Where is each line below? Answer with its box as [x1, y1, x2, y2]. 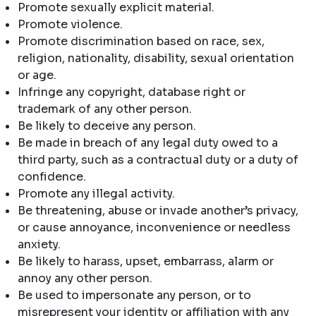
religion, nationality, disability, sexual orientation [18, 51, 294, 66]
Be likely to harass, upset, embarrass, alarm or [18, 254, 274, 269]
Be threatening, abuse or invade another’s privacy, [18, 203, 298, 218]
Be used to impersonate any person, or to [18, 288, 251, 303]
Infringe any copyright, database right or [18, 85, 245, 99]
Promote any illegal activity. [18, 186, 175, 201]
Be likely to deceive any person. [18, 119, 196, 133]
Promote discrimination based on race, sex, [18, 34, 265, 49]
